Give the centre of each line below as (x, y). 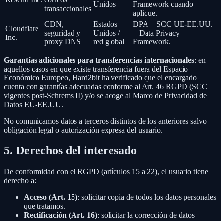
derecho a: (20, 181)
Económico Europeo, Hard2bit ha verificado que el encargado (100, 77)
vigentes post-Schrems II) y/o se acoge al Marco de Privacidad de (105, 95)
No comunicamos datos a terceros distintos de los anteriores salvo (105, 121)
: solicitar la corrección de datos (146, 215)
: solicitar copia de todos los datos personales (147, 197)
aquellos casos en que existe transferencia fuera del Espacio (96, 69)
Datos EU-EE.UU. (34, 104)
